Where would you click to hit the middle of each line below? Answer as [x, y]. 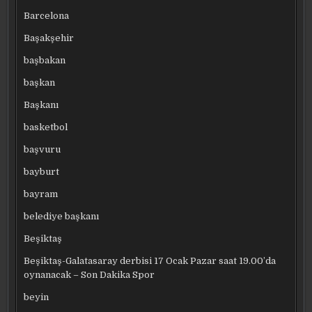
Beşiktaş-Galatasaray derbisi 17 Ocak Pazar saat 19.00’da [150, 260]
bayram [41, 194]
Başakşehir [49, 38]
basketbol [46, 127]
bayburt [42, 171]
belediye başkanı [62, 216]
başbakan [45, 60]
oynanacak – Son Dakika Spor [89, 274]
